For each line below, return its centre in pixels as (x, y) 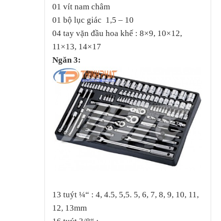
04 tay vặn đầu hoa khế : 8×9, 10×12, (117, 33)
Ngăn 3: (67, 60)
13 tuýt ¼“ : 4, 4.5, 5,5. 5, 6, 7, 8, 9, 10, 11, (125, 194)
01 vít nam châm (81, 6)
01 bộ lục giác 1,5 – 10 (93, 20)
